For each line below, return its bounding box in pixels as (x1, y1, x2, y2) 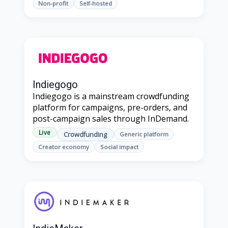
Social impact (100, 143, 138, 151)
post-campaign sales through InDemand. (33, 113, 189, 125)
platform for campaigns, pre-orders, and (33, 102, 187, 113)
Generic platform (119, 130, 168, 138)
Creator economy (38, 143, 89, 151)
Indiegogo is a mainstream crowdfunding (33, 91, 189, 102)
